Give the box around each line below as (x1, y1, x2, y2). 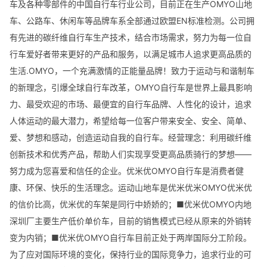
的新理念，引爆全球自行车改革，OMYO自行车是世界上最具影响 (10, 82, 252, 92)
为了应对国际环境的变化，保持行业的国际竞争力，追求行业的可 (10, 249, 252, 259)
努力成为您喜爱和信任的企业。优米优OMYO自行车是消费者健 (10, 165, 244, 176)
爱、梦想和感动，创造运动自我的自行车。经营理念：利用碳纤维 (10, 132, 252, 142)
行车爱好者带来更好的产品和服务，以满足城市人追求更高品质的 (10, 48, 252, 59)
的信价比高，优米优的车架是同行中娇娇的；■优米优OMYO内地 (10, 198, 252, 209)
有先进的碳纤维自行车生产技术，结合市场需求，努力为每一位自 (10, 32, 252, 42)
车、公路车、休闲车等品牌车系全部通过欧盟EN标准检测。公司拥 (10, 15, 254, 26)
